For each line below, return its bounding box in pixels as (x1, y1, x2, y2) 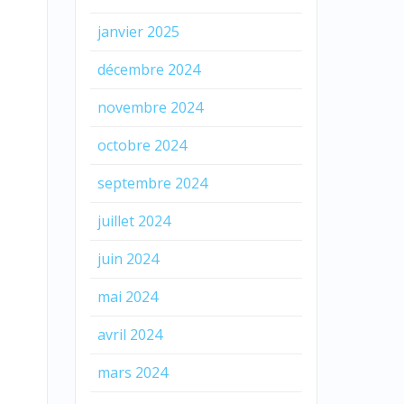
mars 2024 (96, 362, 168, 382)
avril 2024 (96, 324, 162, 344)
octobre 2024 (96, 134, 187, 155)
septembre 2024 (96, 172, 207, 193)
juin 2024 (96, 248, 159, 269)
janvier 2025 (96, 21, 179, 41)
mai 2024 (96, 286, 158, 307)
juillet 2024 (96, 210, 170, 231)
